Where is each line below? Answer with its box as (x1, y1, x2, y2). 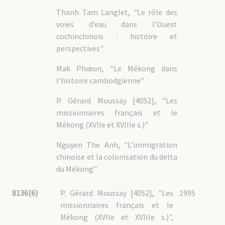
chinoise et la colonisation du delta (56, 152, 177, 162)
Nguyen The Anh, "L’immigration (56, 140, 177, 150)
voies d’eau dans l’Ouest (56, 19, 177, 29)
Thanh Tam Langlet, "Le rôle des (56, 7, 177, 17)
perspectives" (56, 43, 104, 53)
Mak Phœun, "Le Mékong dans (56, 63, 177, 73)
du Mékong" (56, 164, 97, 174)
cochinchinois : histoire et (56, 31, 177, 41)
